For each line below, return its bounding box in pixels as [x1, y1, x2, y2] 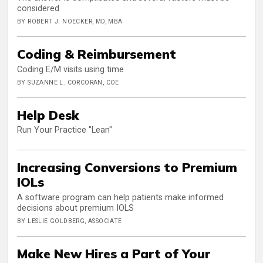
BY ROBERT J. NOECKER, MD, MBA [17, 18, 123, 26]
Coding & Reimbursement [17, 46, 176, 62]
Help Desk [17, 106, 79, 123]
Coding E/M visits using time [17, 64, 124, 75]
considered [17, 4, 59, 14]
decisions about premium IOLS [17, 203, 134, 214]
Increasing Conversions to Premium [17, 159, 237, 176]
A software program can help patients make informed [17, 193, 224, 203]
